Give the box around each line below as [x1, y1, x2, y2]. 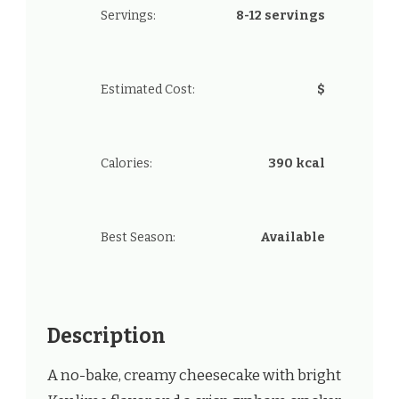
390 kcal [268, 156, 325, 172]
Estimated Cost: [101, 82, 195, 98]
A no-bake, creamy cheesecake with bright [47, 365, 341, 385]
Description [47, 324, 166, 349]
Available [260, 230, 325, 246]
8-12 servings [236, 8, 325, 24]
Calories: [101, 156, 152, 172]
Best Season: [101, 230, 175, 246]
